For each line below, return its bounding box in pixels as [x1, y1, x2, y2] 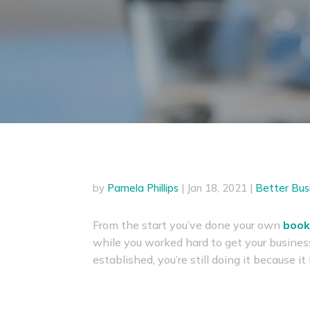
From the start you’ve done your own [93, 218, 284, 232]
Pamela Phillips [107, 181, 179, 194]
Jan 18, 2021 [187, 181, 248, 194]
